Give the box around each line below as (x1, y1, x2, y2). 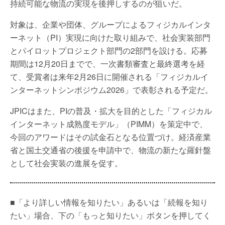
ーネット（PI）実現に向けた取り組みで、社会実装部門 (10, 32, 210, 43)
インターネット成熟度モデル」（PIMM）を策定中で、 (10, 118, 207, 130)
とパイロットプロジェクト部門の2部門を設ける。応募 (10, 45, 207, 56)
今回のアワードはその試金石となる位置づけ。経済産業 (10, 131, 211, 143)
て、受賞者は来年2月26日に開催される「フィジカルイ (10, 71, 208, 82)
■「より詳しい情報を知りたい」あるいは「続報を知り (10, 196, 208, 208)
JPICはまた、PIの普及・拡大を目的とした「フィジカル (10, 105, 212, 117)
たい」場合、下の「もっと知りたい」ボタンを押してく (10, 209, 211, 221)
